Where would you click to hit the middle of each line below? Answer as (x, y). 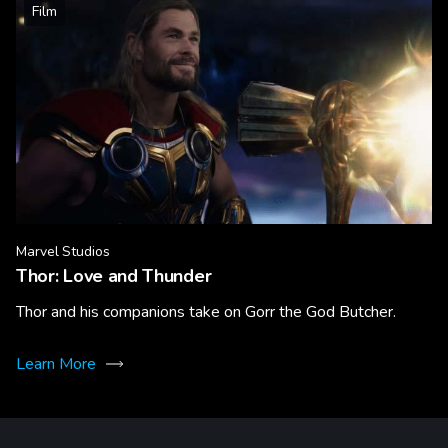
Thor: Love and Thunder (114, 275)
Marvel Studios (63, 251)
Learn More (56, 363)
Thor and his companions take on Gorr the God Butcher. (206, 311)
